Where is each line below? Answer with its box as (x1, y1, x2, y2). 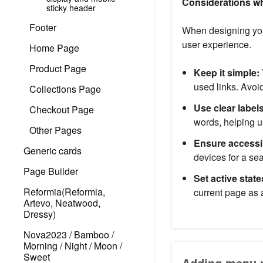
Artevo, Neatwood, (23, 196, 100, 210)
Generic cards (23, 144, 82, 157)
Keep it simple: (193, 66, 259, 80)
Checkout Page (29, 103, 94, 116)
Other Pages (29, 123, 82, 137)
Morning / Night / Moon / (23, 239, 122, 252)
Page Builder (23, 164, 78, 178)
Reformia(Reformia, (23, 185, 105, 198)
